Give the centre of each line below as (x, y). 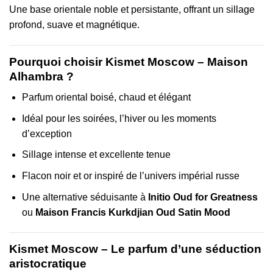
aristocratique (48, 264)
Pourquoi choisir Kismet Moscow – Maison (129, 62)
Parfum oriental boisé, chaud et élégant (106, 97)
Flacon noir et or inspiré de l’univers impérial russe (130, 175)
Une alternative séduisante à (85, 197)
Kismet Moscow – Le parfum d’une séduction (135, 249)
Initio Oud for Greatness (203, 197)
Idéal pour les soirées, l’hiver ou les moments (119, 118)
